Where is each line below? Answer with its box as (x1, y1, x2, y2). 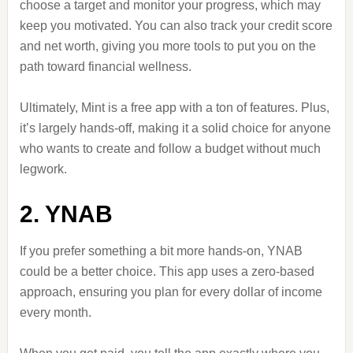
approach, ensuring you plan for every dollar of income (19, 285, 322, 299)
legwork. (19, 162, 67, 176)
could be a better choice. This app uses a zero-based (19, 265, 314, 278)
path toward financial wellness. (19, 60, 191, 73)
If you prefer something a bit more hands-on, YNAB (19, 244, 303, 258)
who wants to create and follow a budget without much (19, 142, 321, 155)
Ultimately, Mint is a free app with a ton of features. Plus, (19, 101, 329, 114)
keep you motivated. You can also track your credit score (19, 19, 333, 32)
